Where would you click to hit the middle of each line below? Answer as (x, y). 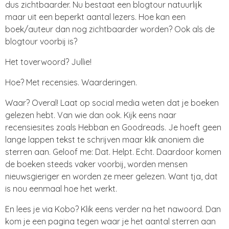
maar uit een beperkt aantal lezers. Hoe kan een (95, 17)
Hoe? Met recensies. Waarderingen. (71, 82)
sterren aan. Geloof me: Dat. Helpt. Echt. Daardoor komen (113, 152)
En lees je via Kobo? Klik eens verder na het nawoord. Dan (113, 209)
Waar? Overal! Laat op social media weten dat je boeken (112, 102)
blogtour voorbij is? (41, 41)
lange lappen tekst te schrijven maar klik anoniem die (105, 139)
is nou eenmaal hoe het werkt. (62, 188)
